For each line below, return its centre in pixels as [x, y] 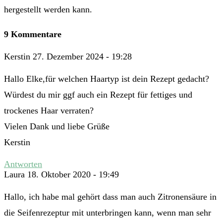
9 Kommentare [33, 34]
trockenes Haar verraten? [49, 111]
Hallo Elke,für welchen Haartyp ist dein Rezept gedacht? [107, 79]
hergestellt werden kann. [48, 10]
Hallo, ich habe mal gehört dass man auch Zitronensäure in [110, 197]
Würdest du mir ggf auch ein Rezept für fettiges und [98, 95]
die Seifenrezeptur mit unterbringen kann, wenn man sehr [108, 213]
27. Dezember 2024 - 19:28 [82, 57]
